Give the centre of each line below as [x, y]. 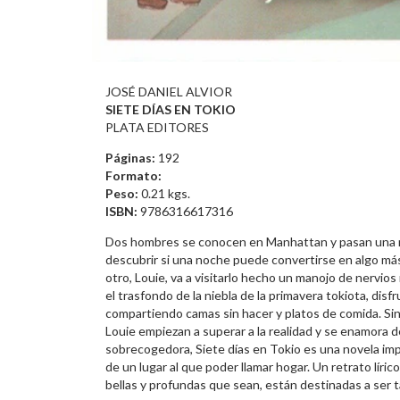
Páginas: [130, 158]
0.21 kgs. [164, 194]
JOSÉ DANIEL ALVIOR [169, 92]
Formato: [133, 176]
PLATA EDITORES [157, 128]
